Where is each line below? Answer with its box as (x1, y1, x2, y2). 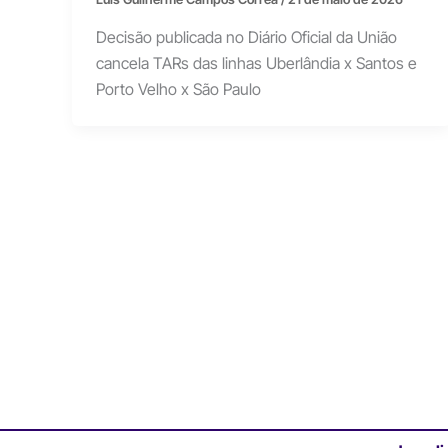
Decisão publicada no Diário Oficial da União (96, 26, 397, 47)
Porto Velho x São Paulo (96, 78, 261, 99)
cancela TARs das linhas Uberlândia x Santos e (96, 52, 417, 73)
